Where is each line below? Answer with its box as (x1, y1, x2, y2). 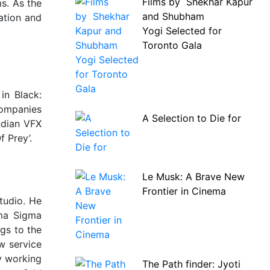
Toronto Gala (142, 39, 205, 51)
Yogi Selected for (142, 25, 222, 37)
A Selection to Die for (142, 112, 241, 124)
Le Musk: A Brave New (142, 171, 245, 183)
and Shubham (142, 10, 204, 22)
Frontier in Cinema (142, 185, 226, 197)
